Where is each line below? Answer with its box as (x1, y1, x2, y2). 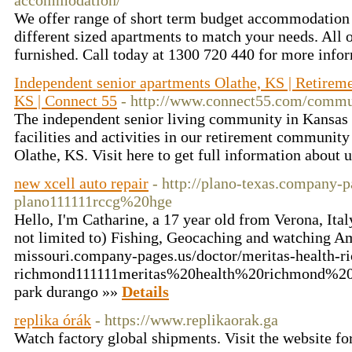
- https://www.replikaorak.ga (95, 311, 278, 328)
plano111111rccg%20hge (14, 192, 172, 210)
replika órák (14, 311, 91, 328)
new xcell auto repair (14, 174, 148, 192)
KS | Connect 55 (14, 92, 117, 109)
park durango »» (14, 283, 122, 300)
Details (122, 283, 169, 300)
